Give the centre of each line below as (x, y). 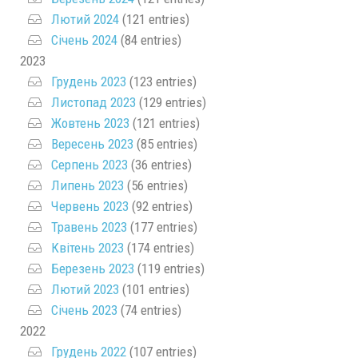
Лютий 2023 (85, 289)
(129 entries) (171, 102)
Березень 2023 (93, 268)
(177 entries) (162, 227)
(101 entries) (154, 289)
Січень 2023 (84, 310)
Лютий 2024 (85, 19)
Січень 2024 (84, 40)
